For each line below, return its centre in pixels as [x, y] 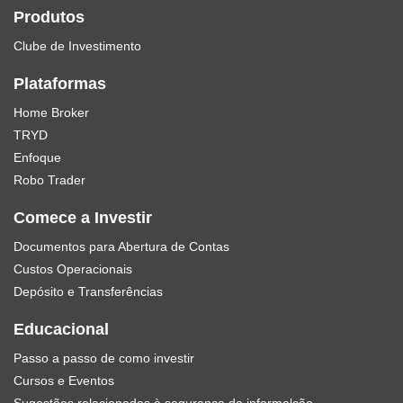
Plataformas [60, 84]
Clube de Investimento [77, 46]
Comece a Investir [83, 218]
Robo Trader [49, 180]
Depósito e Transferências [88, 291]
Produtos [49, 17]
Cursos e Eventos [64, 381]
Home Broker [51, 112]
